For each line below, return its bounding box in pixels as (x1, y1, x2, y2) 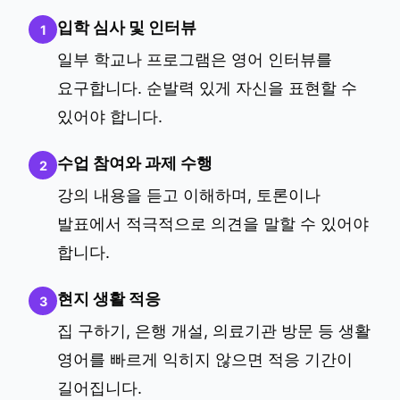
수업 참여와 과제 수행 (57, 153, 212, 172)
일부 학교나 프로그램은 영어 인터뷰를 (57, 49, 332, 69)
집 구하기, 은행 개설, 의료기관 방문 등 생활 (57, 321, 371, 340)
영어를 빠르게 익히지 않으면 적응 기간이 (57, 349, 353, 369)
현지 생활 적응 (57, 288, 161, 308)
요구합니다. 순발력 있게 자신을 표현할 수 (57, 78, 357, 97)
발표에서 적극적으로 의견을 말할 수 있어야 (57, 213, 369, 233)
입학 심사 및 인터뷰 (57, 17, 196, 37)
